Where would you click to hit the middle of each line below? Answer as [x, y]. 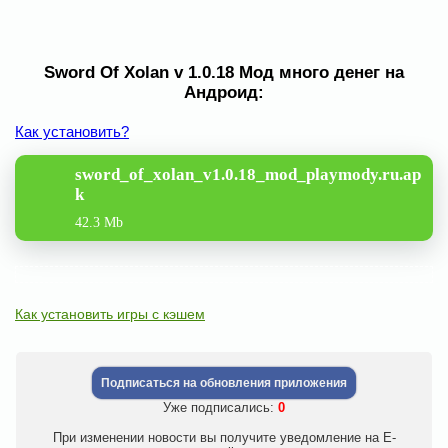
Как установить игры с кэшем [110, 314]
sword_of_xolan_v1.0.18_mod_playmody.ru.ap [248, 174]
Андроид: [224, 92]
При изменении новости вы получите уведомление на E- [224, 437]
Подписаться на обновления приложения [224, 383]
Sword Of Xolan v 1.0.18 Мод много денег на [224, 72]
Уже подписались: [220, 407]
